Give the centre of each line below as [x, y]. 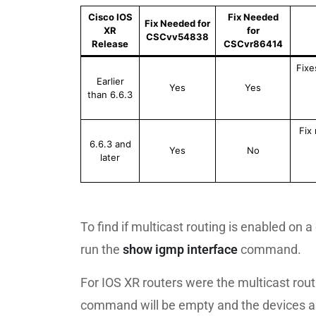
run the [102, 249]
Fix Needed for [177, 23]
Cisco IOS [110, 17]
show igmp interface [180, 249]
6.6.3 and [110, 144]
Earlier [110, 81]
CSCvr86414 [253, 44]
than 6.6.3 [110, 95]
